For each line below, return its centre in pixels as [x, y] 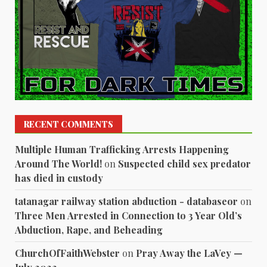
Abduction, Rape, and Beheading [89, 229]
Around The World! [58, 163]
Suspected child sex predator [184, 163]
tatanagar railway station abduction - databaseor [126, 201]
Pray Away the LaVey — [189, 253]
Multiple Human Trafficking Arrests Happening [122, 149]
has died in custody [59, 178]
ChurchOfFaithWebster [67, 253]
